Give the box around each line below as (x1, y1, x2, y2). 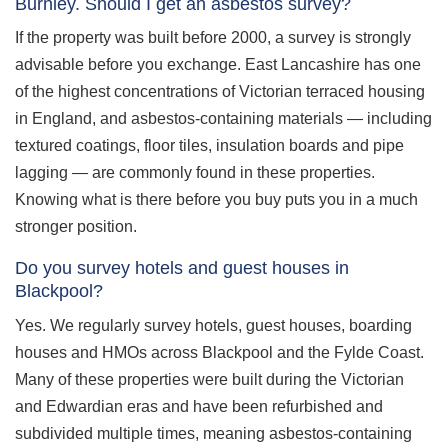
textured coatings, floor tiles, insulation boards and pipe (15, 137, 404, 154)
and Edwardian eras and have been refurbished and (15, 397, 383, 415)
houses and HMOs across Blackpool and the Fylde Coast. (15, 343, 424, 361)
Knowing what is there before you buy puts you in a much (15, 191, 418, 208)
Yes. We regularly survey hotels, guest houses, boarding (15, 316, 412, 334)
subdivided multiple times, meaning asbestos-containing (15, 424, 412, 442)
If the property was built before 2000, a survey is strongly (15, 29, 411, 46)
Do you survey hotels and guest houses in (15, 258, 349, 278)
